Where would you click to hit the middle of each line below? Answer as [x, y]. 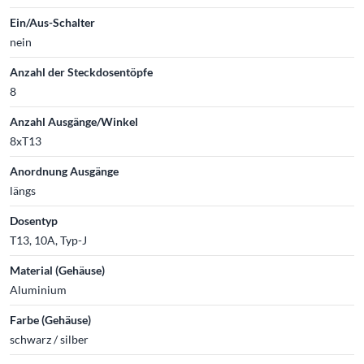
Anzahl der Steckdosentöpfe [81, 72]
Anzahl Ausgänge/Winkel [74, 121]
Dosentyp [34, 221]
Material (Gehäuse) [57, 270]
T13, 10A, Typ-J [48, 240]
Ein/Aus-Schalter [52, 22]
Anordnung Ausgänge [64, 171]
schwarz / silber [49, 339]
